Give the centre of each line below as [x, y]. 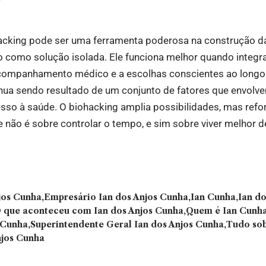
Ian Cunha [213, 197]
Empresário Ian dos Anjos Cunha [116, 197]
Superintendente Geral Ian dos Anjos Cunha [127, 225]
